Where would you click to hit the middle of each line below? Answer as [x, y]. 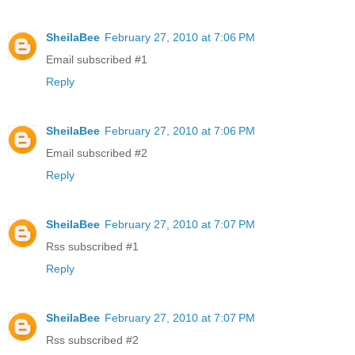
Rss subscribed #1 [92, 246]
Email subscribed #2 [97, 153]
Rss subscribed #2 [92, 340]
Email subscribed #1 [97, 59]
